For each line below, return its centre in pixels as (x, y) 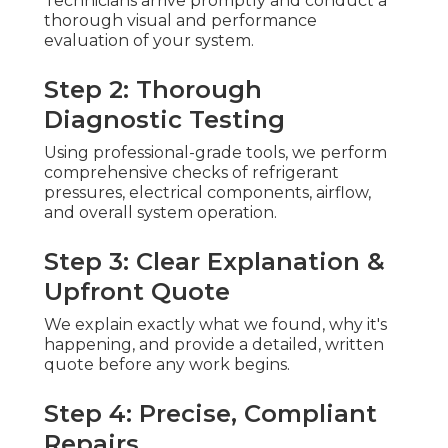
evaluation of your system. (149, 41)
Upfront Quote (137, 292)
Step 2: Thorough (153, 90)
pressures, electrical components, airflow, (207, 193)
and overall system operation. (160, 213)
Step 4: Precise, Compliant (210, 414)
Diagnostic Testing (164, 120)
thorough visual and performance (180, 21)
